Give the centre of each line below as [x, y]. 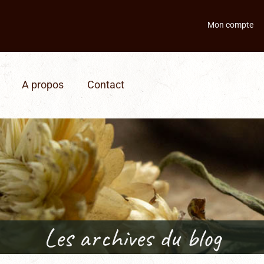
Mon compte [230, 25]
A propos [42, 85]
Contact [105, 85]
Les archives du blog [132, 237]
